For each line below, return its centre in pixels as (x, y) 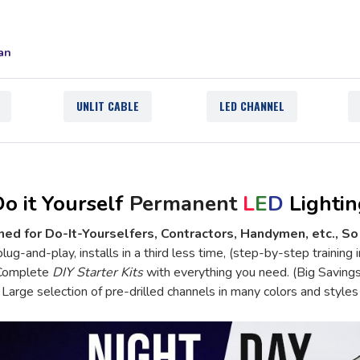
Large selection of (53, 292)
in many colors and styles (287, 292)
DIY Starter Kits (98, 273)
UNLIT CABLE (108, 106)
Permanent (183, 204)
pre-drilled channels (160, 292)
